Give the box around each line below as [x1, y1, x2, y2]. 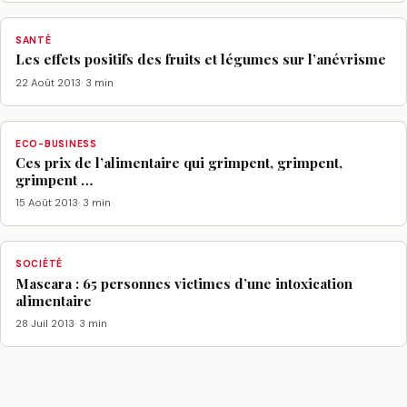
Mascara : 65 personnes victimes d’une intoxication [15, 273, 352, 293]
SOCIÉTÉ [15, 258, 64, 271]
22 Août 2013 [15, 75, 81, 89]
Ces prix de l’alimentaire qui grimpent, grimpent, [15, 153, 342, 172]
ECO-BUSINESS [15, 137, 97, 150]
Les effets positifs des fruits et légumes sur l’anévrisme [15, 50, 386, 69]
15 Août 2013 [15, 196, 78, 210]
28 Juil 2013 [15, 316, 74, 330]
